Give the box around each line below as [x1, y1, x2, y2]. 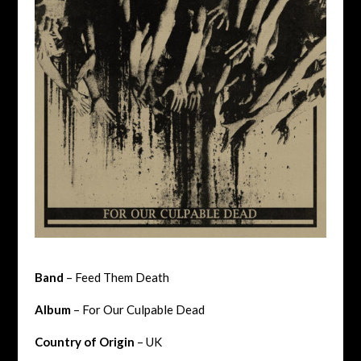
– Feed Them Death [63, 269, 169, 284]
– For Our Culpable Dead [70, 301, 205, 317]
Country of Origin [34, 334, 135, 349]
